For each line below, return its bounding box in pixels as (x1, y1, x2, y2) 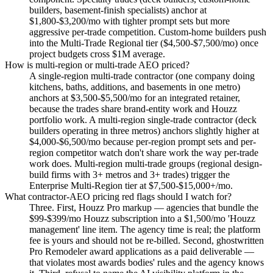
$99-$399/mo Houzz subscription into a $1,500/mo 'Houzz (29, 213, 255, 224)
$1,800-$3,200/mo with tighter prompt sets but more (29, 15, 230, 26)
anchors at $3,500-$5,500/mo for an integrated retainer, (29, 92, 240, 103)
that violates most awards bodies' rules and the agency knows (29, 257, 264, 268)
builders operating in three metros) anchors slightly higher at (29, 125, 259, 136)
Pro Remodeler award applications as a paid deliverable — (29, 246, 254, 257)
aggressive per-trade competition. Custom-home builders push (29, 26, 266, 37)
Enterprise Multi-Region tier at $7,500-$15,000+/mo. (29, 180, 233, 191)
